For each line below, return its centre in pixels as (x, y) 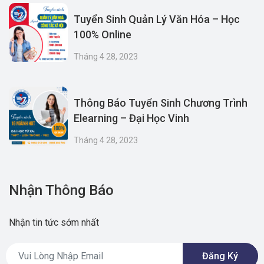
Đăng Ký (220, 256)
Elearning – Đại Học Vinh (131, 118)
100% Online (103, 34)
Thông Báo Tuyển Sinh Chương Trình (161, 103)
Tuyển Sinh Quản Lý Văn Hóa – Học (157, 19)
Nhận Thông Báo (61, 190)
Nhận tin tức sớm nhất (54, 222)
